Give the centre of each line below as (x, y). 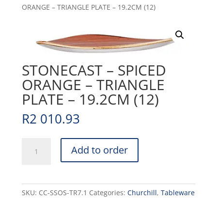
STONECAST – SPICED (94, 70)
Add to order (99, 150)
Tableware (178, 192)
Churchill (142, 192)
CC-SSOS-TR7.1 (63, 192)
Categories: (108, 192)
